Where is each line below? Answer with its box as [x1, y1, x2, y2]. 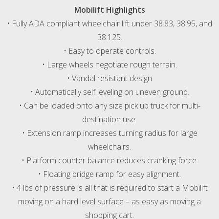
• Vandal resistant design [67, 73, 152, 84]
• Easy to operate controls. [63, 45, 156, 57]
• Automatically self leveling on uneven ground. [30, 87, 189, 98]
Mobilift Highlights [74, 4, 145, 16]
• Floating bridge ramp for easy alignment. [38, 169, 181, 180]
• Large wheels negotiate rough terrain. [42, 59, 177, 70]
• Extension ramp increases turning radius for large [22, 128, 197, 139]
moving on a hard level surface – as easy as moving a [18, 196, 201, 207]
